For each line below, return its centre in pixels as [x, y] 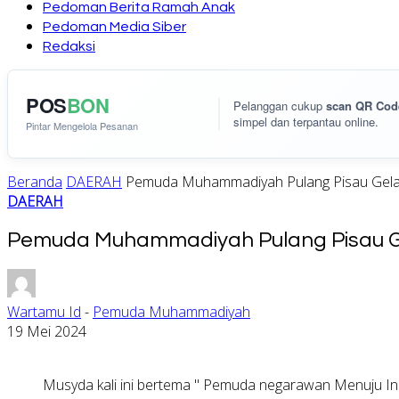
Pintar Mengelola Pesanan [82, 126]
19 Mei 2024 [47, 331]
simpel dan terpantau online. [306, 122]
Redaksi [69, 46]
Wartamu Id [44, 311]
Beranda [35, 182]
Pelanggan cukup [280, 106]
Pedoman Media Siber [114, 27]
